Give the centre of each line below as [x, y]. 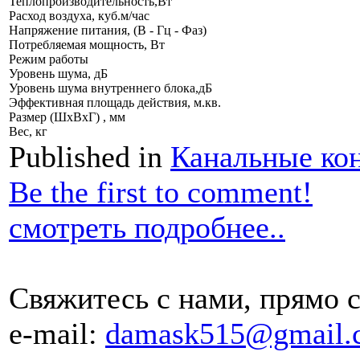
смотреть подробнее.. [147, 228]
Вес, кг [28, 132]
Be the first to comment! [161, 192]
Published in [86, 157]
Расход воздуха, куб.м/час [79, 16]
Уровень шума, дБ [58, 74]
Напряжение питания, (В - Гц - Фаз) [108, 31]
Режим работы [49, 59]
